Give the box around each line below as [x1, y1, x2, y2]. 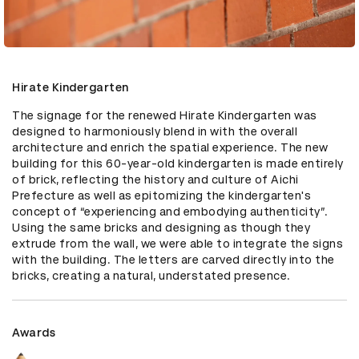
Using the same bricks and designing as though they [12, 220, 310, 234]
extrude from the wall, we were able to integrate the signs [12, 236, 343, 250]
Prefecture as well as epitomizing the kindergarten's [12, 188, 311, 202]
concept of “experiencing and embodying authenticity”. [12, 204, 329, 218]
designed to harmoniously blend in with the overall [12, 124, 297, 138]
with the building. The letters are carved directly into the [12, 252, 335, 266]
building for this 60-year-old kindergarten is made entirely [12, 156, 344, 170]
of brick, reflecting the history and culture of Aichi [12, 172, 299, 186]
